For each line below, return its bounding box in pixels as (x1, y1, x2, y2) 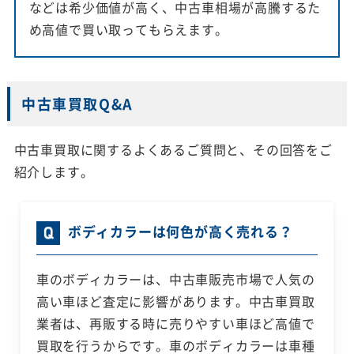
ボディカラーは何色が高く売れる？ (67, 221, 293, 242)
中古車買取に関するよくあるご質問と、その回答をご (13, 140, 333, 160)
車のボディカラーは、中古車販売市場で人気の (36, 269, 315, 289)
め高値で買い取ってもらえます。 (28, 20, 228, 40)
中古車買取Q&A (21, 93, 134, 115)
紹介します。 (13, 162, 94, 182)
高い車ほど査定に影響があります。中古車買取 (36, 292, 315, 311)
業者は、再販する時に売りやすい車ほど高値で (36, 314, 315, 333)
